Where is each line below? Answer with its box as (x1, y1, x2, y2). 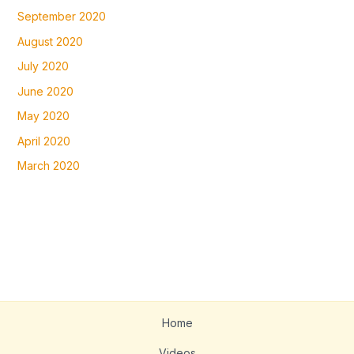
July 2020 (17, 59, 69, 73)
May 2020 (17, 109, 70, 123)
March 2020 (17, 159, 80, 173)
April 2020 (17, 134, 70, 148)
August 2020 (17, 34, 83, 48)
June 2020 (17, 84, 73, 98)
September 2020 (17, 9, 106, 24)
